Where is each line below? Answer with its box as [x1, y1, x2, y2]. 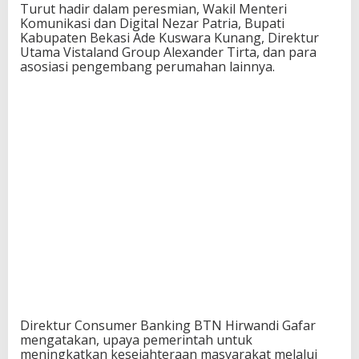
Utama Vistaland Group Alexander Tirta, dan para [20, 42, 317, 61]
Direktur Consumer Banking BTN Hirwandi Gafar [20, 316, 316, 334]
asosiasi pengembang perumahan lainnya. [20, 57, 275, 75]
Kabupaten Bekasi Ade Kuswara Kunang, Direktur [20, 28, 319, 46]
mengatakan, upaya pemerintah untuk [20, 330, 252, 349]
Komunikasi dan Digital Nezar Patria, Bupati [20, 14, 284, 32]
